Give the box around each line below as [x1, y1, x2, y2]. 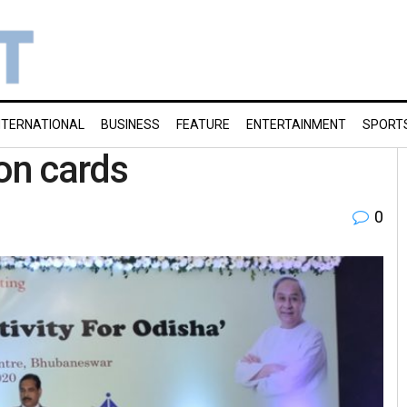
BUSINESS [101, 117, 160, 132]
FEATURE [176, 117, 230, 132]
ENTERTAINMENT [246, 117, 346, 132]
